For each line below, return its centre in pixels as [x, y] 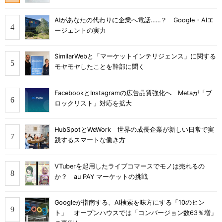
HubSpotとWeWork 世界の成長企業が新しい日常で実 [134, 129]
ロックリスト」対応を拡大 [93, 104]
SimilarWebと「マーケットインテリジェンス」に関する [135, 56]
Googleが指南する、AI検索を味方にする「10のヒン [130, 203]
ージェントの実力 [80, 30]
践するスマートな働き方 [90, 140]
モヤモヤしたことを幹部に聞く [100, 67]
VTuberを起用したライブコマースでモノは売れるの [130, 166]
